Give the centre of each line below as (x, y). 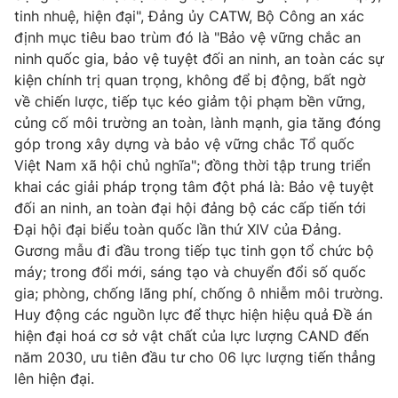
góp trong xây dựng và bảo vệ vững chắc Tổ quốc (184, 143)
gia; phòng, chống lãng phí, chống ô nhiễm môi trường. (199, 293)
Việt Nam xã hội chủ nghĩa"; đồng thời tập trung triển (192, 165)
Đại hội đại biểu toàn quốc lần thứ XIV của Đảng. (178, 229)
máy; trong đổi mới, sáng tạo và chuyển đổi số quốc (190, 271)
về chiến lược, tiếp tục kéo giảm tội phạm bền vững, (190, 101)
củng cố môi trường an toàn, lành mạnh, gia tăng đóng (198, 122)
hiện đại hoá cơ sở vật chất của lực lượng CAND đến (191, 335)
